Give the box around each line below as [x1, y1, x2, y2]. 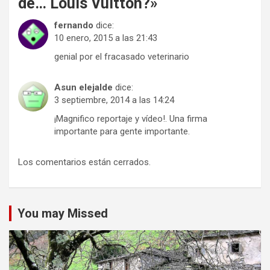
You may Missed [17, 206, 108, 221]
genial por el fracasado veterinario [54, 51, 189, 62]
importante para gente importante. [54, 126, 190, 137]
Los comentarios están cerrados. [18, 157, 151, 168]
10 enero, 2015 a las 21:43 [54, 33, 157, 43]
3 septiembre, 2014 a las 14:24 [54, 95, 174, 105]
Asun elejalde [54, 82, 113, 93]
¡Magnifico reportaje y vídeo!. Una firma [54, 113, 207, 124]
